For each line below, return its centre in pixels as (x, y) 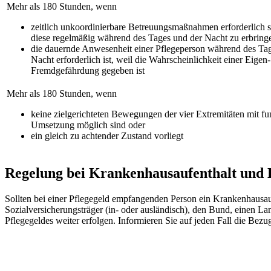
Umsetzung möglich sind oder (88, 125)
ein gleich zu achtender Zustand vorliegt (107, 135)
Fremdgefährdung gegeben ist (88, 70)
